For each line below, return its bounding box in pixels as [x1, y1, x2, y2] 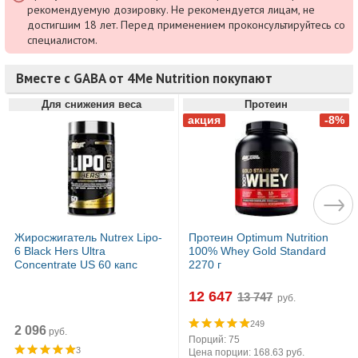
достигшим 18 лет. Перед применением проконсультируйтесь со [26, 17, 345, 32]
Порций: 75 [189, 333, 240, 345]
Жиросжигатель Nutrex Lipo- [14, 230, 162, 244]
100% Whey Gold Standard [189, 244, 326, 257]
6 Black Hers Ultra [14, 244, 105, 257]
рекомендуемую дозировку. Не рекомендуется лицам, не [26, 2, 315, 17]
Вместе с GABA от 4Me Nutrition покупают [15, 69, 272, 87]
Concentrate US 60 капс [14, 257, 137, 271]
